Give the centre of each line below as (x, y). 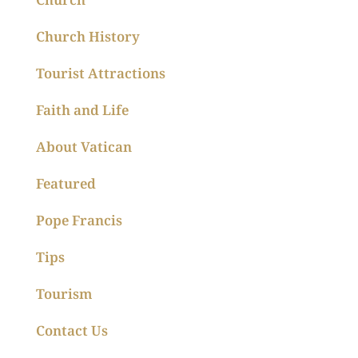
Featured (66, 184)
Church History (88, 37)
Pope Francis (80, 221)
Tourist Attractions (101, 74)
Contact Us (72, 331)
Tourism (65, 294)
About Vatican (84, 147)
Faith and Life (83, 110)
